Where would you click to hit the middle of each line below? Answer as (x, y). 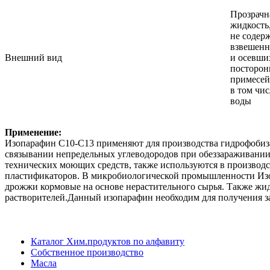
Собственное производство (87, 253)
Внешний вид (36, 58)
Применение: (33, 133)
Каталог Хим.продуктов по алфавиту (108, 242)
